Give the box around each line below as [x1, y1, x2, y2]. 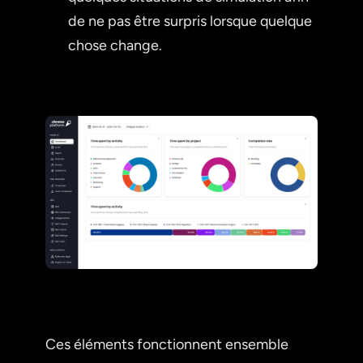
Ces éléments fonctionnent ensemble [45, 335, 288, 353]
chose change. [68, 36, 162, 54]
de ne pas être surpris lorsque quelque [68, 11, 312, 30]
